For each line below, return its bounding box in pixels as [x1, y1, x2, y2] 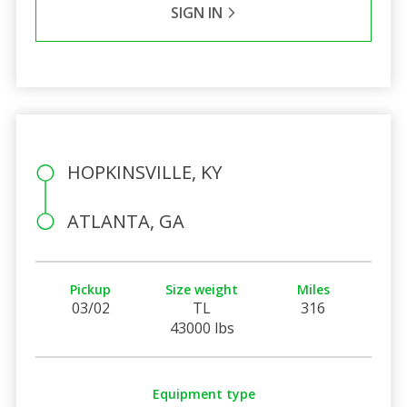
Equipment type [152, 384, 255, 402]
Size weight [165, 280, 239, 298]
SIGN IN [170, 2, 226, 23]
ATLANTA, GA [66, 208, 184, 233]
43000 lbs [169, 317, 234, 338]
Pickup [70, 280, 112, 298]
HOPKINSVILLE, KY [66, 159, 222, 184]
